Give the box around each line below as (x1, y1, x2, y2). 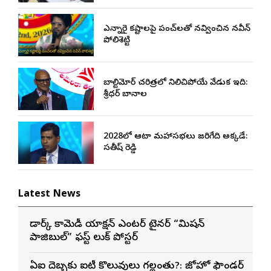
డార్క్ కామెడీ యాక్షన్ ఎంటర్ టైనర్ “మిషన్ (30, 217, 204, 232)
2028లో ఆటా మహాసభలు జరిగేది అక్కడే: (103, 131, 247, 143)
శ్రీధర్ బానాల (103, 88, 147, 100)
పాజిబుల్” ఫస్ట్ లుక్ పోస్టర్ (30, 230, 138, 245)
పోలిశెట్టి (103, 34, 130, 47)
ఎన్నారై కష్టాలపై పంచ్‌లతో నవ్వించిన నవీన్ (103, 23, 250, 35)
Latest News (18, 188, 80, 201)
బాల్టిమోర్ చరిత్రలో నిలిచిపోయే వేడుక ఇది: (103, 77, 247, 89)
